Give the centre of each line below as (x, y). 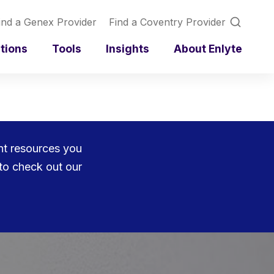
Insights (128, 49)
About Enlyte (208, 49)
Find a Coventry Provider (167, 22)
